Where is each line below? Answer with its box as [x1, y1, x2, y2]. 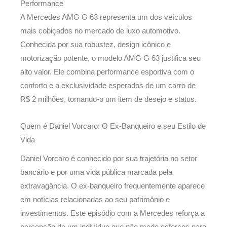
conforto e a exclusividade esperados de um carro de [20, 82, 196, 90]
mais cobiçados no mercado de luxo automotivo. [20, 27, 180, 35]
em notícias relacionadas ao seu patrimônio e [20, 196, 170, 204]
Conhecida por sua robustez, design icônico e [20, 41, 171, 49]
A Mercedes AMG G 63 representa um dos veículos [20, 13, 192, 22]
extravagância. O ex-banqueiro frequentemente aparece [20, 182, 205, 190]
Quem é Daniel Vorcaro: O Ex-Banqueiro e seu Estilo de [20, 122, 206, 130]
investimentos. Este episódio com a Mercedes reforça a [20, 209, 205, 217]
